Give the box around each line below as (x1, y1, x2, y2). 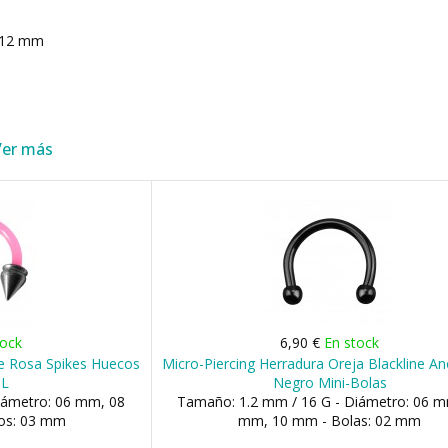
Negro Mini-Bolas (272, 373, 387, 392)
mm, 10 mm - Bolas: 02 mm (238, 411, 422, 430)
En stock (324, 333, 380, 352)
